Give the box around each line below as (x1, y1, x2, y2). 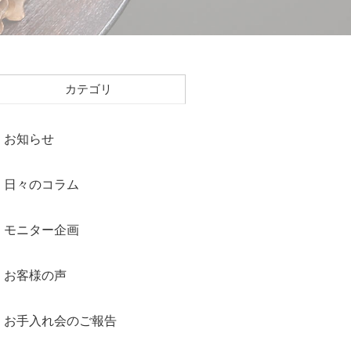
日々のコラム (4, 175, 80, 192)
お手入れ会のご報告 (4, 312, 118, 328)
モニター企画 (4, 221, 80, 237)
